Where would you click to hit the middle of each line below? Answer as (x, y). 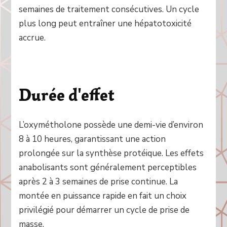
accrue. (32, 38)
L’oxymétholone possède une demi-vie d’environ (111, 125)
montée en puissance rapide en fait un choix (103, 196)
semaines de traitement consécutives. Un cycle (109, 10)
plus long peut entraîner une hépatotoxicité (105, 24)
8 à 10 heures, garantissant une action (92, 139)
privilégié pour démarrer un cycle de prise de (104, 210)
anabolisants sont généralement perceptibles (108, 167)
